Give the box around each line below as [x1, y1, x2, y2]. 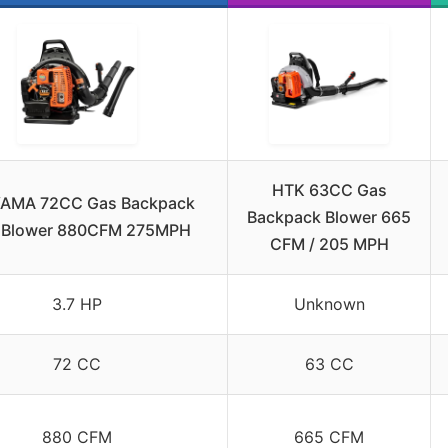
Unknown [293, 293, 365, 314]
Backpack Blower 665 [247, 206, 411, 227]
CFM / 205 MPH [269, 233, 389, 254]
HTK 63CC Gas [271, 179, 387, 200]
